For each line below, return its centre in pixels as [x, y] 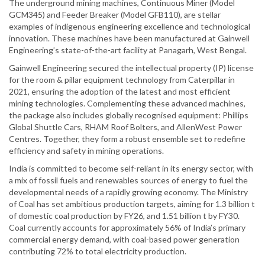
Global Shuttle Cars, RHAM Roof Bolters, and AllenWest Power [125, 127]
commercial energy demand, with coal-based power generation [124, 240]
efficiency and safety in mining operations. [86, 151]
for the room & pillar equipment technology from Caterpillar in [122, 80]
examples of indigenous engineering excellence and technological [130, 27]
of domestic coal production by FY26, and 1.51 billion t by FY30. [124, 216]
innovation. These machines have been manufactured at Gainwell [129, 38]
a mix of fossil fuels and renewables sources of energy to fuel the [128, 180]
